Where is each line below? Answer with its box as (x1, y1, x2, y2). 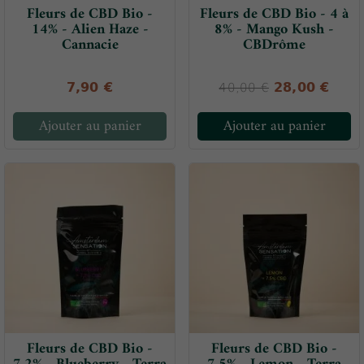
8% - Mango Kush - (214, 17, 334, 43)
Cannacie (61, 32, 119, 58)
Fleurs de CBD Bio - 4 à (200, 2, 349, 28)
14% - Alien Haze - (31, 17, 149, 43)
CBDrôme (243, 32, 305, 58)
